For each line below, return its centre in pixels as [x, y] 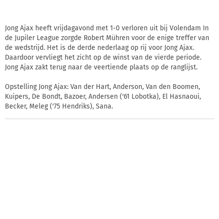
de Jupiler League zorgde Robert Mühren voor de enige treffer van [107, 38]
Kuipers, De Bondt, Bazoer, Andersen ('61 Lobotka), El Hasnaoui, [103, 96]
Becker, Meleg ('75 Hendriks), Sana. [59, 106]
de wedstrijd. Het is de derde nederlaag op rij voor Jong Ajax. [99, 47]
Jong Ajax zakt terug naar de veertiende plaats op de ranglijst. [101, 67]
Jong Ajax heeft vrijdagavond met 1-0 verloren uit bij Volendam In [107, 28]
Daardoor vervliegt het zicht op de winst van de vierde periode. [103, 57]
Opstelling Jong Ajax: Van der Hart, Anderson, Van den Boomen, [102, 87]
